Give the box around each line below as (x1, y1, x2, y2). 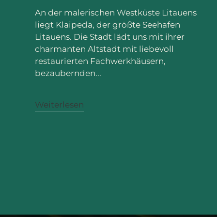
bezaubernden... (35, 68, 101, 78)
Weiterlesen (35, 99, 84, 109)
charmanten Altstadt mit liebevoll (35, 44, 174, 54)
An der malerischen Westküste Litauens (35, 7, 197, 17)
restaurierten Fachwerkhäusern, (35, 56, 166, 66)
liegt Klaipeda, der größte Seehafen (35, 19, 180, 30)
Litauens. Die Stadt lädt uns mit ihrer (35, 31, 185, 42)
